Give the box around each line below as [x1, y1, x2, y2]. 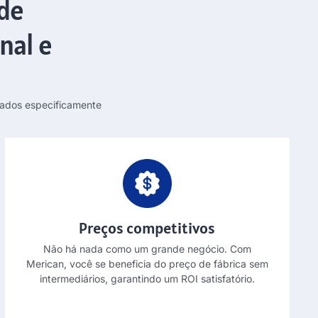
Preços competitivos [79, 217, 216, 238]
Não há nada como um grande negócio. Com [43, 242, 251, 255]
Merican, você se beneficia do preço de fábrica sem [26, 257, 268, 270]
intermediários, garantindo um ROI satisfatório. [39, 272, 255, 285]
